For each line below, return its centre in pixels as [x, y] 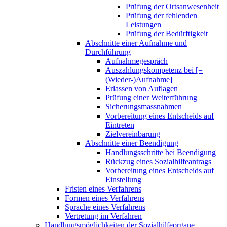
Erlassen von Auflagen [142, 88]
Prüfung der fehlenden [161, 15]
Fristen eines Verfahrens [103, 188]
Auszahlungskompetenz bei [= [154, 70]
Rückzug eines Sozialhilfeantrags [158, 161]
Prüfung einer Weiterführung [151, 97]
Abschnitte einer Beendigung [132, 143]
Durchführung [108, 52]
